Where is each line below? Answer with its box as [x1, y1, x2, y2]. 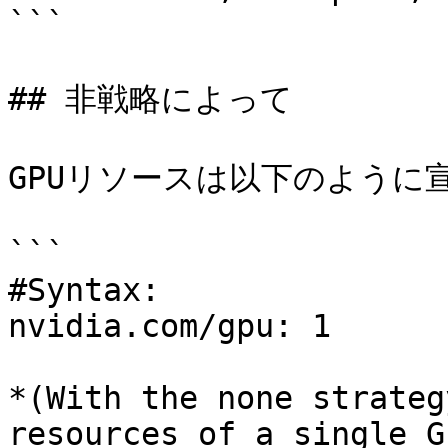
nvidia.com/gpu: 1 [8, 308, 331, 344]
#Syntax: [8, 272, 160, 308]
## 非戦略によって [8, 81, 293, 117]
